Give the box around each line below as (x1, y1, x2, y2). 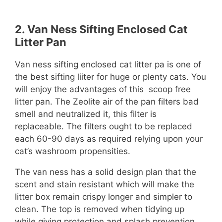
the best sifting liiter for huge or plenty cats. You (15, 72, 206, 82)
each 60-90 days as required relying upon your (15, 134, 203, 144)
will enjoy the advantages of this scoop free (15, 84, 191, 95)
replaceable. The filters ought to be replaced (15, 121, 192, 132)
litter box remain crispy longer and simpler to (15, 192, 192, 202)
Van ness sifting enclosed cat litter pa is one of (15, 59, 201, 70)
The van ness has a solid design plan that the (15, 167, 196, 177)
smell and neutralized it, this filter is (15, 109, 157, 119)
